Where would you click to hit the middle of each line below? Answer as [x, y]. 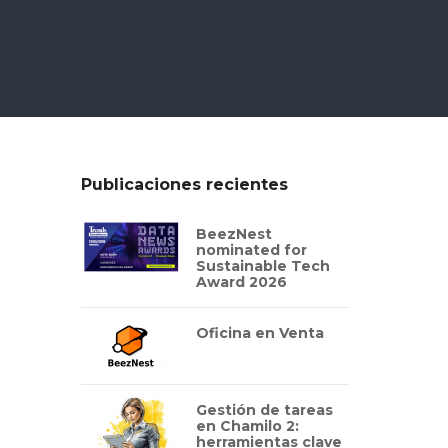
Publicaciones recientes [184, 184]
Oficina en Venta [259, 333]
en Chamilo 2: [247, 426]
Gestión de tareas [264, 410]
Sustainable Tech [262, 266]
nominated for [251, 250]
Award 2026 [241, 282]
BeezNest [233, 234]
